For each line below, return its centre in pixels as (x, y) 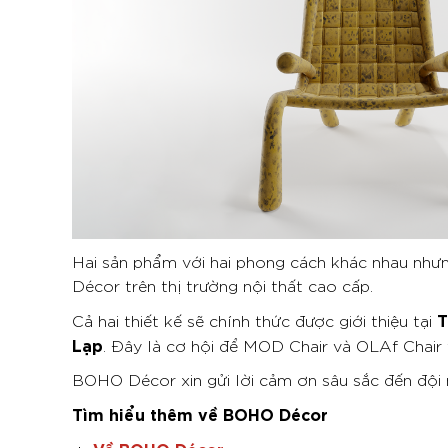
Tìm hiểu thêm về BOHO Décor (200, 412)
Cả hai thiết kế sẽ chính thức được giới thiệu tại (254, 319)
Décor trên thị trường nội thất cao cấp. (222, 284)
